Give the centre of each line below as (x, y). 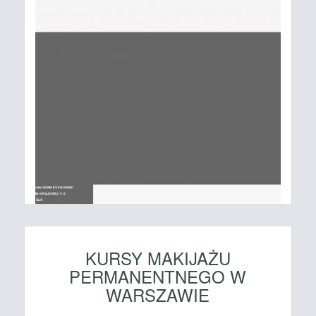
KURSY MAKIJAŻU (158, 258)
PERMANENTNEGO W (158, 276)
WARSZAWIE (158, 295)
